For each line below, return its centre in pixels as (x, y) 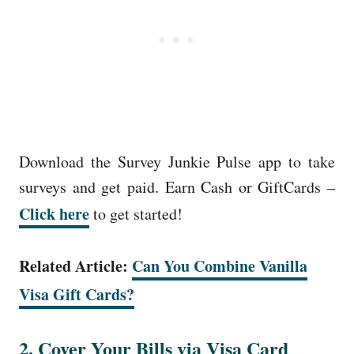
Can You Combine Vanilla (220, 265)
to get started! (136, 213)
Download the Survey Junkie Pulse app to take (177, 161)
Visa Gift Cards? (77, 294)
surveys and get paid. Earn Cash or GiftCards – (177, 186)
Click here (54, 213)
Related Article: (75, 265)
